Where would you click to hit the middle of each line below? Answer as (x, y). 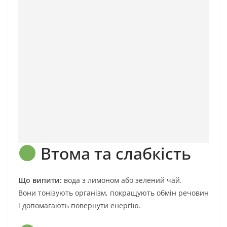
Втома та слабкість (114, 154)
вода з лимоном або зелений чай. (122, 180)
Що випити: (40, 180)
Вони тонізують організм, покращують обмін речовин (113, 193)
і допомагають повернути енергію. (80, 206)
